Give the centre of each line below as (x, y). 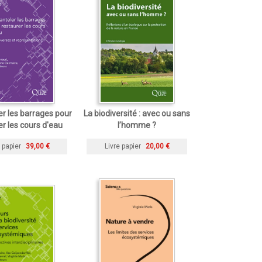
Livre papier (123, 146)
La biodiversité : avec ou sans (137, 114)
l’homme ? (137, 125)
